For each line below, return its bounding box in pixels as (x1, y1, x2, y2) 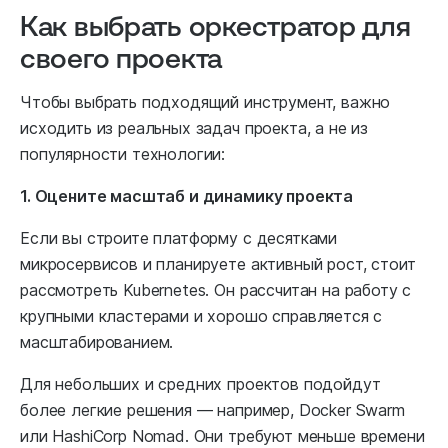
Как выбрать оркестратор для (20, 9, 411, 42)
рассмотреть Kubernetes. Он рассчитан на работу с (20, 280, 412, 301)
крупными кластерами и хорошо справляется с (20, 306, 383, 327)
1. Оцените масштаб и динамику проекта (20, 186, 354, 207)
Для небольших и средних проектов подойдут (20, 374, 381, 395)
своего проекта (20, 41, 223, 74)
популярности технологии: (20, 144, 226, 165)
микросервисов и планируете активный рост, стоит (20, 254, 416, 275)
